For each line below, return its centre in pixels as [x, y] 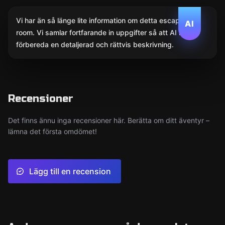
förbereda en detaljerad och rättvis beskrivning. [95, 44]
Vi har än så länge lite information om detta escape [100, 20]
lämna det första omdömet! [52, 131]
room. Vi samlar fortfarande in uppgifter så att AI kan [103, 32]
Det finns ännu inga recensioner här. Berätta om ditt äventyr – [109, 120]
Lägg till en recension [70, 171]
